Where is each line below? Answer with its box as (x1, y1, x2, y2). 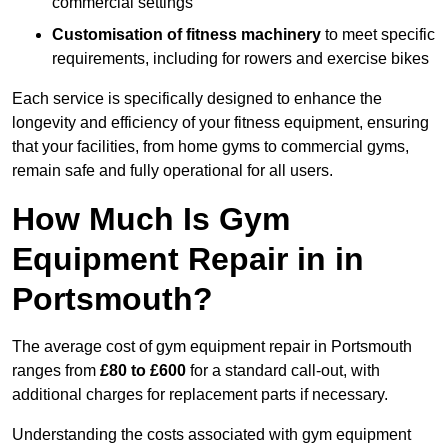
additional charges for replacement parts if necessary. (12, 386, 388, 404)
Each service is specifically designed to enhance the (12, 90, 382, 108)
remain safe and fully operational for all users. (12, 162, 333, 180)
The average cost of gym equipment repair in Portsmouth (12, 338, 412, 356)
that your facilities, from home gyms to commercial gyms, (12, 138, 409, 156)
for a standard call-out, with (186, 362, 380, 380)
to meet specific (321, 26, 435, 44)
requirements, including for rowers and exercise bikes (52, 50, 429, 68)
